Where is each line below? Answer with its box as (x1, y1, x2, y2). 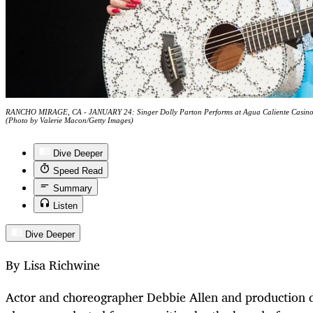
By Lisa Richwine (6, 254, 100, 275)
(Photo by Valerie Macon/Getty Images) (6, 116, 133, 125)
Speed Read (53, 165, 103, 176)
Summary (53, 182, 92, 194)
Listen (53, 200, 78, 211)
